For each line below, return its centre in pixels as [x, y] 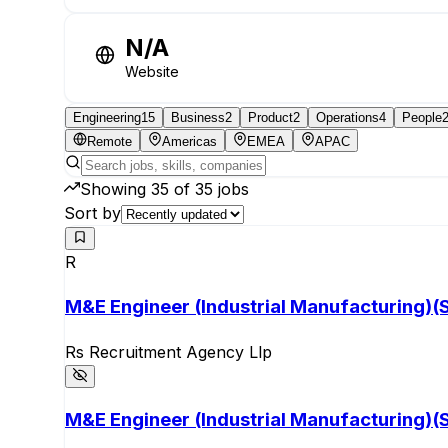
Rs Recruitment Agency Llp [168, 351]
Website [152, 72]
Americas [189, 142]
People [422, 118]
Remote [109, 142]
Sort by [92, 213]
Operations [347, 118]
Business [198, 118]
